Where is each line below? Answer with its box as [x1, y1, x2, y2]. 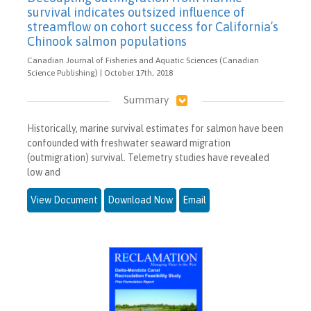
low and [27, 167, 60, 178]
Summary [123, 94, 169, 106]
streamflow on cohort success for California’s [27, 19, 278, 35]
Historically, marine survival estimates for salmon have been [27, 123, 283, 135]
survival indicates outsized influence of [27, 5, 245, 20]
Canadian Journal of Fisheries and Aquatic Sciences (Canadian [27, 56, 259, 66]
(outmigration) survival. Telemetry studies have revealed [27, 152, 269, 164]
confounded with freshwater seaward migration [27, 137, 230, 149]
